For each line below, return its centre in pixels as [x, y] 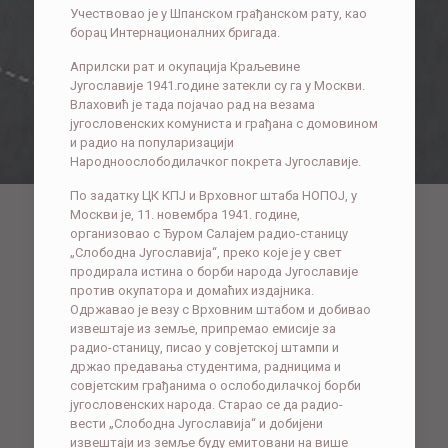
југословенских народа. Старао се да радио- [206, 405]
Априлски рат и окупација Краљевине [184, 67]
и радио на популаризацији [151, 143]
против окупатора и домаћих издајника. [191, 291]
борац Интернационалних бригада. [174, 33]
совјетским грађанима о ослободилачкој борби [215, 386]
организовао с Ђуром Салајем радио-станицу [208, 234]
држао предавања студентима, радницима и [205, 367]
